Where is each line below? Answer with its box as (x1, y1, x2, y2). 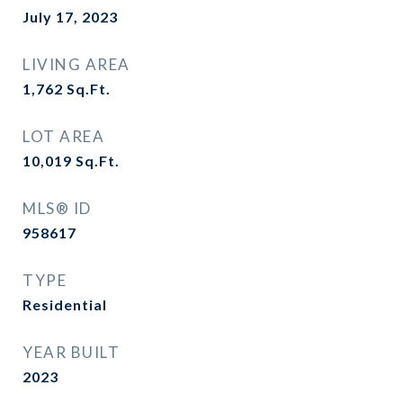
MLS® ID (22, 199, 92, 218)
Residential (22, 296, 107, 313)
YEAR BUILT (22, 343, 120, 362)
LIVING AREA (22, 55, 130, 74)
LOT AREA (22, 127, 104, 146)
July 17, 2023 (22, 8, 118, 25)
